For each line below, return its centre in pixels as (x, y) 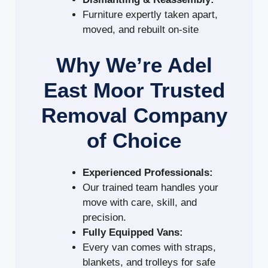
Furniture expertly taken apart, (150, 15)
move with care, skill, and (140, 202)
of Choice (134, 140)
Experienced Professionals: (148, 172)
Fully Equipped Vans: (133, 232)
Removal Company (134, 115)
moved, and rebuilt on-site (141, 30)
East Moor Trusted (134, 90)
